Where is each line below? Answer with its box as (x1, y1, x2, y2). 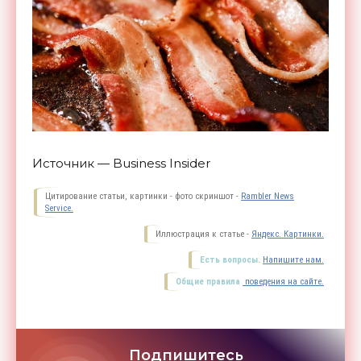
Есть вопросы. (200, 254, 260, 265)
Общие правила (176, 276, 240, 287)
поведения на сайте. (243, 276, 324, 287)
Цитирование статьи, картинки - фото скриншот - (45, 190, 241, 201)
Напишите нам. (263, 254, 324, 265)
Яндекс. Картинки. (251, 228, 324, 239)
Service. (45, 202, 73, 214)
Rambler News (241, 190, 294, 201)
